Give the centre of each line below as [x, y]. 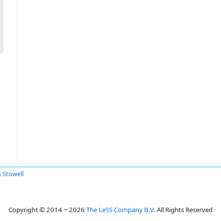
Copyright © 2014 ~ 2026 [47, 210]
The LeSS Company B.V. [121, 210]
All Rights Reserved [184, 210]
